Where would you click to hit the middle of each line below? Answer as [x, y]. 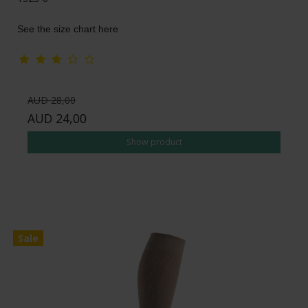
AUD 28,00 [52, 100]
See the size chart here [68, 29]
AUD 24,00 [57, 118]
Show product [154, 142]
